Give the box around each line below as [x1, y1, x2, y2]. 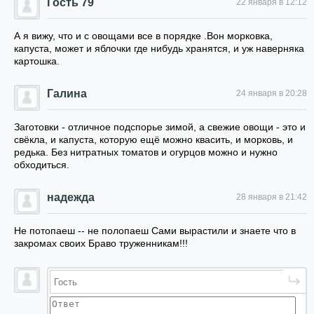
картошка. [14, 55, 60, 67]
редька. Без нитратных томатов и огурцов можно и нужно [14, 146, 278, 158]
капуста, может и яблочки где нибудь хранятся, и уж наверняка [14, 43, 304, 54]
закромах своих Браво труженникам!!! [14, 238, 188, 249]
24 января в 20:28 [236, 88, 307, 98]
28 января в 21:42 [236, 192, 307, 202]
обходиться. [14, 159, 69, 170]
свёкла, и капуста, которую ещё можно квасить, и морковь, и [14, 134, 293, 145]
